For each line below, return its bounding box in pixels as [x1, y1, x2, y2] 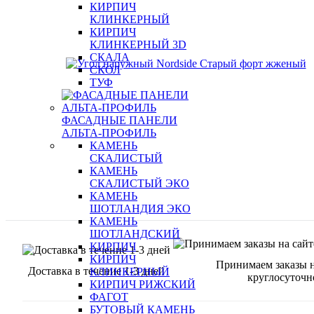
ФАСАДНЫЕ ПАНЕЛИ [62, 114, 177, 126]
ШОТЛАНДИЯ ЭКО [90, 203, 191, 214]
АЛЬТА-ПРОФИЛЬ [62, 127, 156, 139]
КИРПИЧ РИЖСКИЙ [90, 278, 196, 290]
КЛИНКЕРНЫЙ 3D [90, 39, 186, 50]
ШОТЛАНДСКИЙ [90, 228, 180, 240]
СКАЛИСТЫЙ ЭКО [90, 177, 189, 189]
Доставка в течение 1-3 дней [28, 264, 165, 277]
